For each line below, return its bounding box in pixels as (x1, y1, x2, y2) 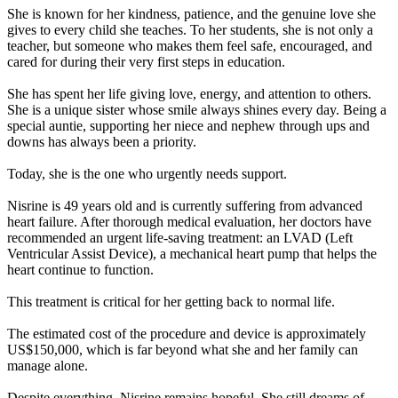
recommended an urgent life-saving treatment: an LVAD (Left (7, 229, 353, 245)
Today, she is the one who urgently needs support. (7, 165, 287, 181)
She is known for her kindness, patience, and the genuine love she (7, 5, 376, 21)
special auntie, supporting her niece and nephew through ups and (7, 117, 370, 133)
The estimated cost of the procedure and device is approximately (7, 325, 366, 341)
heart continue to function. (7, 261, 154, 277)
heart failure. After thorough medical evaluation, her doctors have (7, 213, 371, 229)
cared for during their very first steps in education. (7, 53, 285, 69)
